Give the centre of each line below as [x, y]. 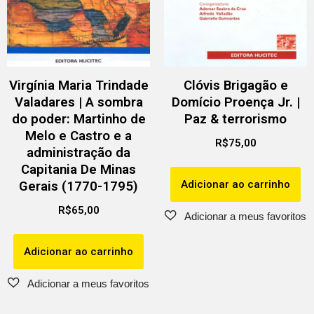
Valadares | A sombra [78, 103]
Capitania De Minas [78, 170]
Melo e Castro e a [78, 136]
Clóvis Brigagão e [235, 86]
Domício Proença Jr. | [235, 103]
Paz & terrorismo [235, 120]
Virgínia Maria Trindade [78, 86]
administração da [78, 153]
